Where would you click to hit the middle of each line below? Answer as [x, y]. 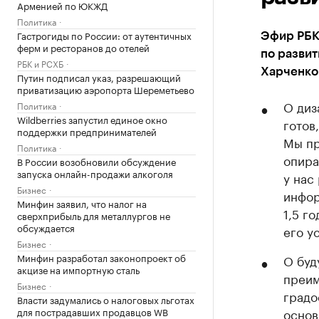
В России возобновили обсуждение [96, 161]
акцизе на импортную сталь [78, 269]
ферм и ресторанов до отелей [83, 47]
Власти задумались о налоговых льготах [106, 299]
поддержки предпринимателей [87, 131]
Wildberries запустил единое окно [92, 119]
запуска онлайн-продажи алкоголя [95, 173]
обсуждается [46, 227]
